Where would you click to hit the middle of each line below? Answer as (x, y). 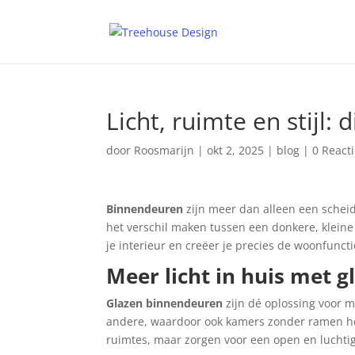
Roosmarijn (164, 150)
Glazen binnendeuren (165, 303)
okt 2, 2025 (236, 150)
